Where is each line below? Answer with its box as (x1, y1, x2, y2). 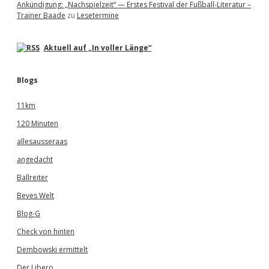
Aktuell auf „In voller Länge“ (44, 43, 151, 53)
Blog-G (17, 208, 40, 219)
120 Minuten (17, 118, 58, 128)
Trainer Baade (17, 10, 65, 20)
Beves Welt (17, 190, 54, 201)
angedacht (17, 154, 53, 165)
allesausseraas (17, 136, 67, 147)
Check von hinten (17, 226, 74, 237)
